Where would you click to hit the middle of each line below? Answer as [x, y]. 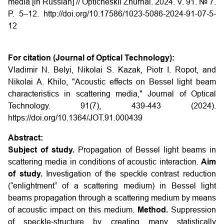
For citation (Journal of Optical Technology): [91, 58]
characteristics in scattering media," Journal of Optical [112, 94]
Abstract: [25, 138]
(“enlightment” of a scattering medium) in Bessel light [112, 186]
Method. [154, 210]
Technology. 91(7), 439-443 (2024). [112, 106]
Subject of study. [43, 150]
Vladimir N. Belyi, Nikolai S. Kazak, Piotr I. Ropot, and [112, 70]
